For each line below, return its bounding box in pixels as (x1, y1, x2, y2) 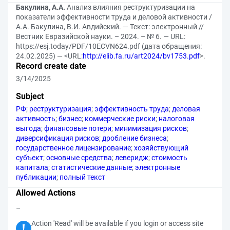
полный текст (60, 173, 105, 181)
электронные (135, 163, 180, 171)
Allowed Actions (16, 188, 75, 198)
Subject (16, 91, 44, 101)
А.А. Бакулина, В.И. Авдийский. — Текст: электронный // (16, 23, 204, 31)
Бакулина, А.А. (16, 3, 65, 11)
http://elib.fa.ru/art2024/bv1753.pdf (83, 52, 200, 60)
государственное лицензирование (16, 144, 131, 152)
